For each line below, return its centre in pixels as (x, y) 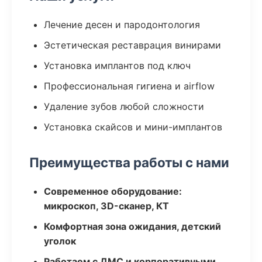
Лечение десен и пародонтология (122, 25)
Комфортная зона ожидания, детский (132, 226)
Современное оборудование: (113, 191)
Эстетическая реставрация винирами (132, 45)
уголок (60, 241)
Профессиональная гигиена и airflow (129, 86)
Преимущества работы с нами (129, 162)
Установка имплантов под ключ (117, 65)
